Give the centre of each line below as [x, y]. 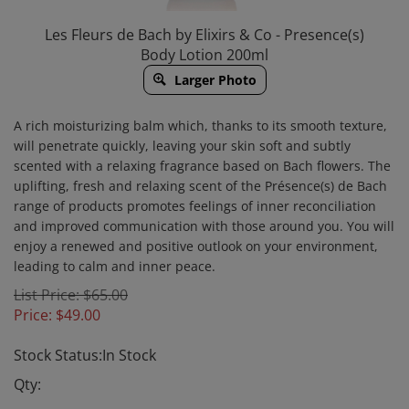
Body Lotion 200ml [204, 55]
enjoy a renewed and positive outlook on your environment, [196, 246]
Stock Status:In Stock [85, 355]
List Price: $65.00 [71, 295]
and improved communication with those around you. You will [204, 226]
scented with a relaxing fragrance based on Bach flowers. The [202, 166]
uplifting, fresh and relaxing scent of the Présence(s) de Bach [200, 186]
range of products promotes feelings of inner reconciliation [195, 206]
